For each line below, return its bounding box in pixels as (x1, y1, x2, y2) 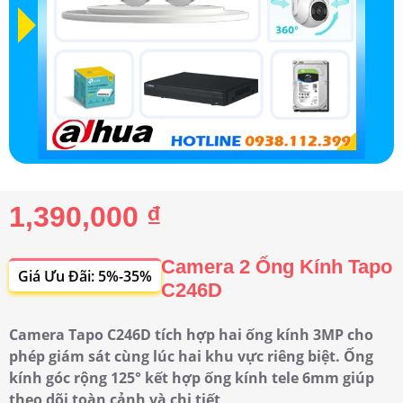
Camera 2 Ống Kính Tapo (161, 255, 392, 278)
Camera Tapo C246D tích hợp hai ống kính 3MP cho (9, 324, 373, 345)
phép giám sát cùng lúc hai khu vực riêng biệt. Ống (9, 345, 373, 366)
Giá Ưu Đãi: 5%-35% (18, 265, 152, 286)
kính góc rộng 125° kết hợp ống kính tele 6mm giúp (9, 367, 374, 388)
